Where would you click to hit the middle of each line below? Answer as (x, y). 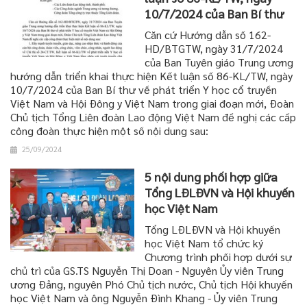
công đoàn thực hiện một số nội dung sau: (109, 131)
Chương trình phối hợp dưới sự (219, 256)
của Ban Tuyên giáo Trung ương (219, 62)
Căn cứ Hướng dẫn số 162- (208, 35)
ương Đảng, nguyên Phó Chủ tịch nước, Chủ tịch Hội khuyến (151, 284)
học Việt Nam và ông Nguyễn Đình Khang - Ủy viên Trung (144, 297)
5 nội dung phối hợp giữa (211, 176)
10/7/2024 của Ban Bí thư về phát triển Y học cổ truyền (144, 90)
